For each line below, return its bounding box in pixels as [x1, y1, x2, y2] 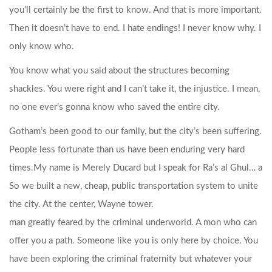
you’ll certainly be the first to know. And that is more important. [9, 5, 262, 15]
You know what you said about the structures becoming [9, 66, 229, 75]
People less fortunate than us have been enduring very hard [9, 145, 245, 154]
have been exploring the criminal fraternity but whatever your [9, 254, 252, 263]
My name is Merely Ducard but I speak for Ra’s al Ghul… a [33, 163, 262, 172]
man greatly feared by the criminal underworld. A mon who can [9, 218, 257, 227]
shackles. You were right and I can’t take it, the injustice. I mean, [9, 84, 260, 93]
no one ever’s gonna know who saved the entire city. [9, 103, 220, 112]
